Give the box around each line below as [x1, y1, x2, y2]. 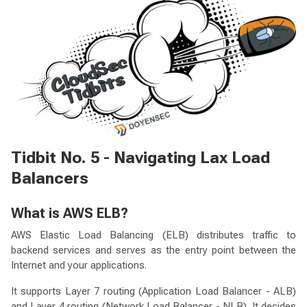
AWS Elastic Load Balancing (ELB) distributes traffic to [11, 229, 296, 242]
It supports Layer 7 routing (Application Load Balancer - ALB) [11, 285, 296, 298]
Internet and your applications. [11, 259, 147, 272]
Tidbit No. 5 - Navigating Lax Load [11, 148, 270, 168]
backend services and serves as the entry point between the [11, 244, 296, 257]
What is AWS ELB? [11, 205, 128, 222]
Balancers [11, 169, 88, 188]
